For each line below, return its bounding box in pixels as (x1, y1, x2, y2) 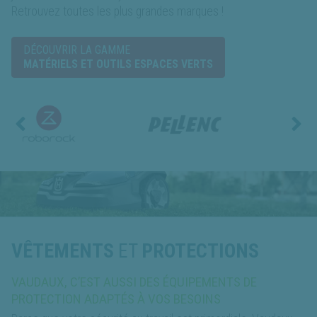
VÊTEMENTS (11, 238, 114, 263)
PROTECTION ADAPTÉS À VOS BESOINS (11, 290, 221, 307)
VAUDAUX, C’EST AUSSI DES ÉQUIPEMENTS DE (11, 273, 257, 290)
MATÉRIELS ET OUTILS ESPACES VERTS (23, 57, 213, 71)
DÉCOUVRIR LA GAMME (23, 42, 130, 57)
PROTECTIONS (142, 238, 259, 263)
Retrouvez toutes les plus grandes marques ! (11, 4, 224, 18)
